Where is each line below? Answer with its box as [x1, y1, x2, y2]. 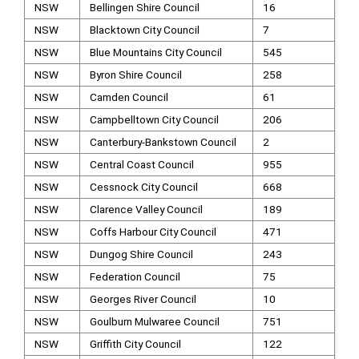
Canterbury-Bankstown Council [89, 135, 236, 148]
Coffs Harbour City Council [89, 225, 216, 238]
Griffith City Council [89, 337, 181, 350]
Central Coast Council [89, 158, 194, 171]
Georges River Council [89, 292, 196, 305]
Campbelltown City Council [89, 113, 219, 126]
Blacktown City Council [89, 23, 200, 36]
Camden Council [89, 91, 168, 103]
